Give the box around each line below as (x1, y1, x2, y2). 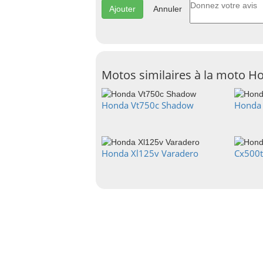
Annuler (153, 4, 182, 14)
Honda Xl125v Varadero (102, 147, 198, 159)
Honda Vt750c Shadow (102, 99, 194, 112)
